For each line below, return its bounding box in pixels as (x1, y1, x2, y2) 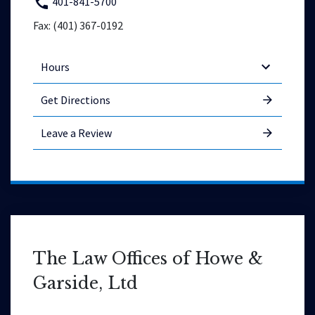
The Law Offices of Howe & (33, 248, 263, 269)
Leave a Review (41, 126, 112, 141)
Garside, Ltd (33, 273, 138, 294)
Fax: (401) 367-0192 (33, 18, 123, 33)
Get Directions (41, 93, 110, 108)
